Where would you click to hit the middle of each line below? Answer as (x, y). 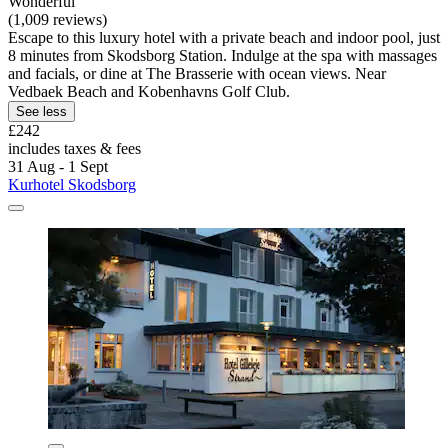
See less (41, 111)
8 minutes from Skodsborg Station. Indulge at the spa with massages (222, 55)
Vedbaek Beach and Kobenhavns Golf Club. (149, 91)
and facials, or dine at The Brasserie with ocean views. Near (197, 73)
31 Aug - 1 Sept (58, 166)
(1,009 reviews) (57, 19)
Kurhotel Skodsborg (72, 184)
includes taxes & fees (74, 148)
